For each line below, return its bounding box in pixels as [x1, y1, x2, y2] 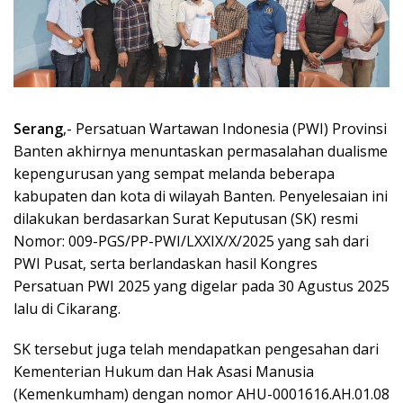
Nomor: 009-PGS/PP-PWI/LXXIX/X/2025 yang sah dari [13, 230, 369, 251]
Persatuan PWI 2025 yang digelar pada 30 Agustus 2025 [13, 275, 390, 296]
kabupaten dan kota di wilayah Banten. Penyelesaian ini [13, 185, 388, 206]
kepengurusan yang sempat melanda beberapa [13, 163, 335, 184]
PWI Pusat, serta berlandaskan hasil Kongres [13, 253, 318, 273]
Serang [13, 118, 63, 139]
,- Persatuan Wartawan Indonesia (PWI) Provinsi [63, 118, 387, 139]
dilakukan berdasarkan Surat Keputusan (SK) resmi [13, 208, 358, 228]
